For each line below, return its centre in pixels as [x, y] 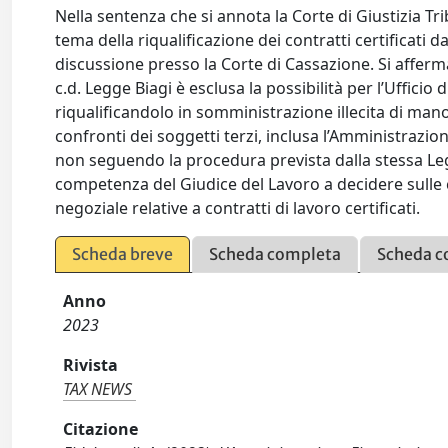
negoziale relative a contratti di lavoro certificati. [238, 208]
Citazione [101, 429]
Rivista [91, 365]
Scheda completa [275, 254]
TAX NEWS [98, 389]
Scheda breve [123, 254]
